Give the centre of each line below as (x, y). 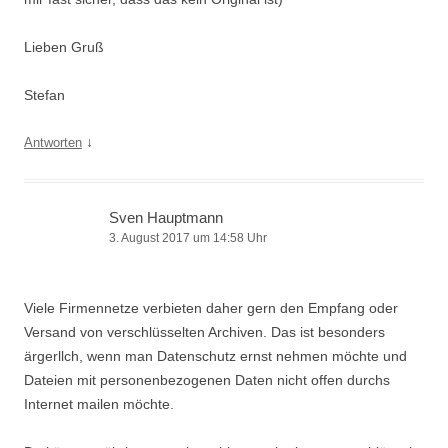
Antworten (53, 142)
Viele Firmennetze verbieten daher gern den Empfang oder (211, 308)
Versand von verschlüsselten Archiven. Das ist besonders (204, 332)
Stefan (44, 95)
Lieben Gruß (64, 47)
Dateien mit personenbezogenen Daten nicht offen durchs (207, 380)
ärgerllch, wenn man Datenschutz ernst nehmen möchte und (215, 356)
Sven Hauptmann (166, 217)
